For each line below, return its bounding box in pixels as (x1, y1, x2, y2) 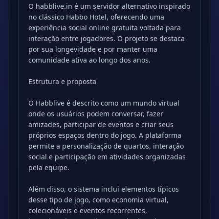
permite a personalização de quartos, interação (28, 141, 184, 151)
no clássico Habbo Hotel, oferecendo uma (28, 12, 164, 22)
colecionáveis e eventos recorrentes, (28, 206, 147, 215)
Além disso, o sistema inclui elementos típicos (28, 184, 179, 194)
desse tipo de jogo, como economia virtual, (28, 195, 169, 204)
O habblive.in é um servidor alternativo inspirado (28, 1, 190, 11)
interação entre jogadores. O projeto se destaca (28, 34, 185, 43)
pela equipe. (28, 163, 69, 172)
